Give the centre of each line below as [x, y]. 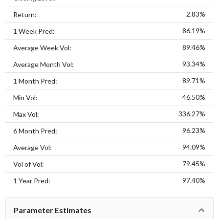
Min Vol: [26, 97]
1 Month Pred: [35, 81]
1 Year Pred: [32, 180]
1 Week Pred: [34, 31]
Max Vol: [26, 114]
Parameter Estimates [53, 210]
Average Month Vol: [44, 64]
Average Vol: [33, 147]
